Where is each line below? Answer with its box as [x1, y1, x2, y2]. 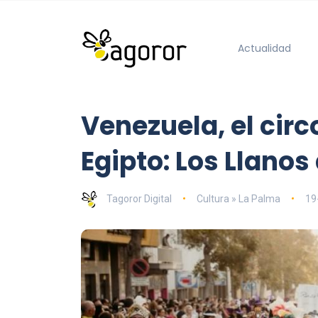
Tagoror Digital [106, 192, 172, 204]
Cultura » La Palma [196, 192, 280, 204]
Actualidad [237, 40, 291, 55]
